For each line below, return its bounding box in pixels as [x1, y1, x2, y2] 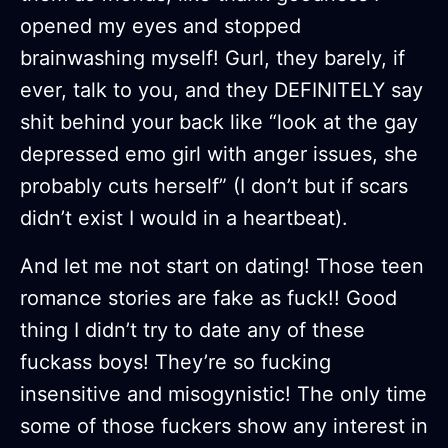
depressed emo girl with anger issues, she [20, 142, 418, 167]
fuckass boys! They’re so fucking [20, 350, 331, 375]
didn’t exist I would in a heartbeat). [20, 206, 348, 231]
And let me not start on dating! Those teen [20, 254, 424, 279]
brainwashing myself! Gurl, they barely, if [20, 46, 405, 71]
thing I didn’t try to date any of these [20, 318, 365, 343]
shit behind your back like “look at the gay [20, 110, 418, 135]
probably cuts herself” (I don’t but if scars [20, 174, 408, 199]
